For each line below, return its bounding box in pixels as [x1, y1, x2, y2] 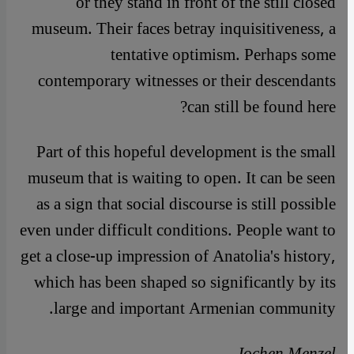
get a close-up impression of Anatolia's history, [21, 239, 336, 275]
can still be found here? [187, 89, 336, 126]
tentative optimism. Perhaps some [111, 37, 336, 73]
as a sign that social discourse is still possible [36, 186, 336, 223]
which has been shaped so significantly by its [34, 265, 336, 301]
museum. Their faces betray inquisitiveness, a [32, 11, 336, 47]
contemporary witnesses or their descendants [38, 63, 336, 100]
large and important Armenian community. [54, 291, 336, 327]
